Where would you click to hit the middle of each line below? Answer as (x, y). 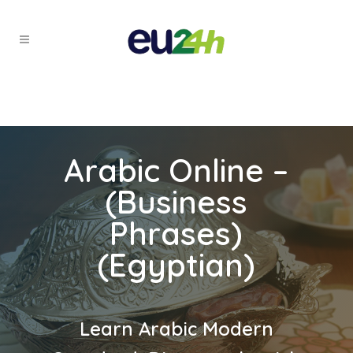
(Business (176, 202)
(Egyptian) (176, 265)
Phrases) (176, 233)
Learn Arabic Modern (176, 328)
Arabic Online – (176, 170)
